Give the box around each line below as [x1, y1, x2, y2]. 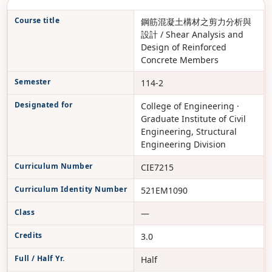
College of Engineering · [140, 100, 239, 112]
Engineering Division [140, 138, 226, 150]
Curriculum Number [14, 161, 93, 171]
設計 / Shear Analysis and [140, 29, 243, 40]
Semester [14, 76, 51, 87]
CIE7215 [140, 161, 174, 173]
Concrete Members [140, 54, 219, 66]
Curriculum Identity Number [14, 184, 127, 194]
